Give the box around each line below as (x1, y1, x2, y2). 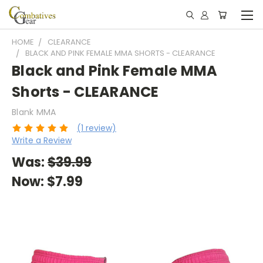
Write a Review (12, 134, 72, 146)
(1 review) (76, 122, 116, 134)
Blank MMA (12, 106, 56, 118)
